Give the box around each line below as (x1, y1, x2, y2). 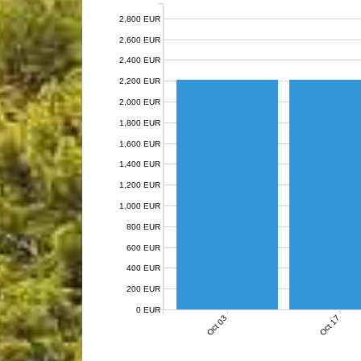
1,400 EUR (119, 159, 160, 168)
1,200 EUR (119, 180, 160, 189)
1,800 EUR (119, 118, 160, 127)
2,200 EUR (119, 76, 160, 85)
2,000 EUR (119, 97, 160, 106)
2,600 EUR (119, 35, 160, 44)
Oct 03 (205, 313, 230, 338)
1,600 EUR (119, 139, 160, 148)
